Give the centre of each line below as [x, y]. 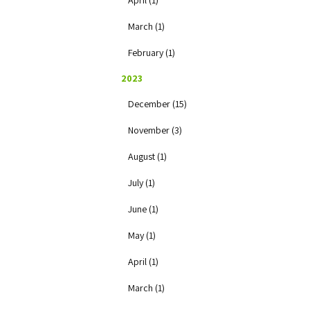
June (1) [143, 209]
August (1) [147, 156]
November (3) [155, 130]
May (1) [142, 235]
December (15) [157, 104]
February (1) [152, 53]
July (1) [142, 183]
